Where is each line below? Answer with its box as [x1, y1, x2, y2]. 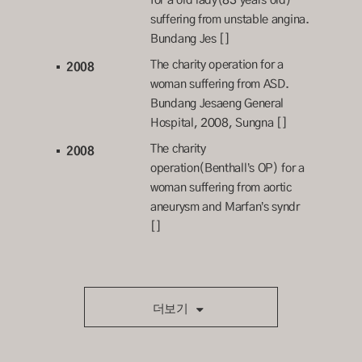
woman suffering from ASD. [150, 74, 289, 93]
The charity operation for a [150, 55, 284, 74]
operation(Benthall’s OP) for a [150, 158, 305, 177]
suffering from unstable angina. [150, 10, 309, 28]
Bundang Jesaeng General [150, 94, 284, 112]
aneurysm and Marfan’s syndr [150, 197, 300, 216]
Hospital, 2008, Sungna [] [150, 113, 288, 132]
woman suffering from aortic [150, 178, 292, 196]
